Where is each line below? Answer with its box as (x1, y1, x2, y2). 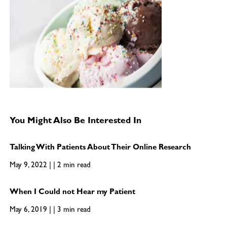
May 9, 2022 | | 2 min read (9, 162, 91, 170)
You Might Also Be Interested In (9, 117, 141, 127)
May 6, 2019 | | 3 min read (9, 207, 91, 215)
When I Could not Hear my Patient (9, 189, 135, 197)
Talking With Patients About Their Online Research (9, 144, 191, 153)
